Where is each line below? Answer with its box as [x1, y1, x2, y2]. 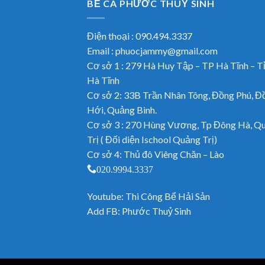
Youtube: [87, 190, 125, 202]
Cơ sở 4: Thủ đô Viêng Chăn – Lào [87, 148, 224, 160]
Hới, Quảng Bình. [87, 104, 157, 115]
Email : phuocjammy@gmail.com [87, 44, 218, 56]
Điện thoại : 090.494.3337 [87, 30, 192, 41]
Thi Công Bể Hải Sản [125, 190, 210, 202]
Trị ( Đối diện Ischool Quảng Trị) [87, 133, 217, 145]
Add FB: [87, 205, 122, 216]
